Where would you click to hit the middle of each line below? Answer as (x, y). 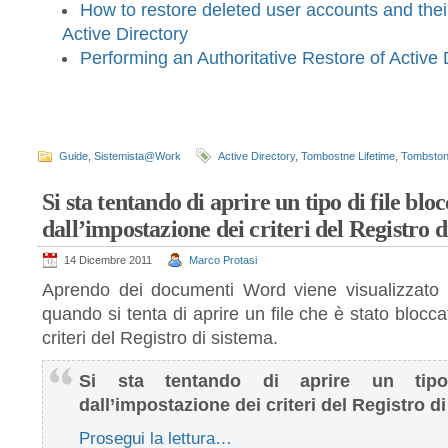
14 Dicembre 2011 (108, 260)
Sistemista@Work (137, 156)
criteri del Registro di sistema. (160, 338)
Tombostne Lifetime (348, 156)
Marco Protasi (223, 260)
